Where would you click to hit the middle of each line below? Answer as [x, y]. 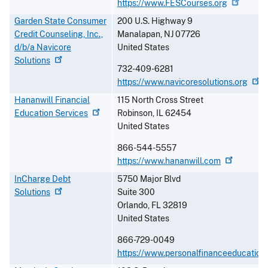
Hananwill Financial [52, 100]
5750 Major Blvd [149, 179]
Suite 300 [136, 192]
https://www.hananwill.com [169, 161]
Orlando [133, 205]
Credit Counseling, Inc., [59, 34]
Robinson [135, 113]
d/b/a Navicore [43, 48]
